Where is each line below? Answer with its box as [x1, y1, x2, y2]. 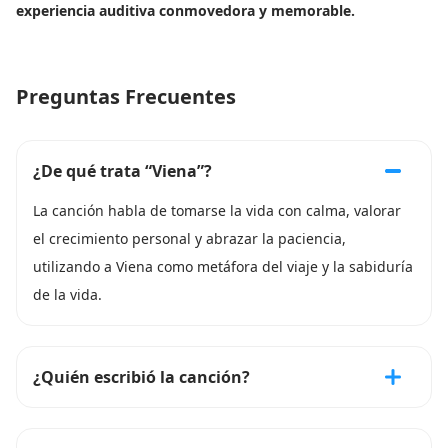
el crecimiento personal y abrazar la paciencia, [33, 229, 346, 248]
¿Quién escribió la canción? [33, 366, 250, 388]
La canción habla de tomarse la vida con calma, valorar [33, 201, 401, 220]
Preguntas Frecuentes [16, 83, 236, 110]
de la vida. [33, 285, 102, 304]
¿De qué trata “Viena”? [33, 160, 212, 182]
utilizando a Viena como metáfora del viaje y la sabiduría [33, 257, 413, 276]
